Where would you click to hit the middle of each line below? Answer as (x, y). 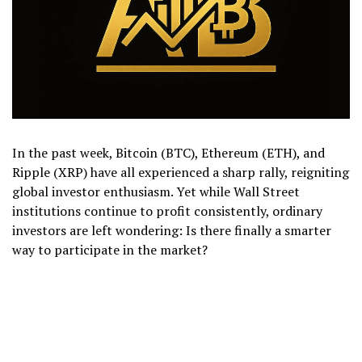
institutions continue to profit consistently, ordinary (167, 210)
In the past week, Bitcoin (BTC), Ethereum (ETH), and (168, 152)
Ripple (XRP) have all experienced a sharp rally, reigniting (181, 172)
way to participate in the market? (110, 249)
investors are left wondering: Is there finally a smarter (172, 230)
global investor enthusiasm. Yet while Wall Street (156, 191)
